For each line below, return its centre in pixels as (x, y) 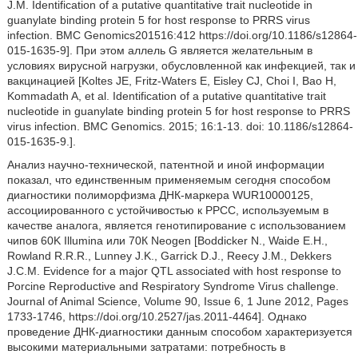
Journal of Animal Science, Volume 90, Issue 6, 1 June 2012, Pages (177, 301)
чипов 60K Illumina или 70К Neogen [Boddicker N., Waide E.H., (167, 241)
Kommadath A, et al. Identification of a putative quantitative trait (166, 96)
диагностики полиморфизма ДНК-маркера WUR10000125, (160, 195)
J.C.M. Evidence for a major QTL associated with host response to (174, 271)
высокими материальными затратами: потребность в (146, 347)
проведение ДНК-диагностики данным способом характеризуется (179, 332)
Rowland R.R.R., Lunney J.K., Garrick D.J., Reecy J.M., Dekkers (169, 256)
